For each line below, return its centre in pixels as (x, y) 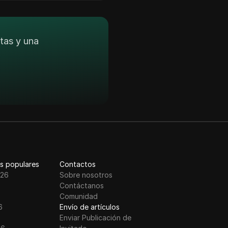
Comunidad (78, 196)
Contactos (77, 164)
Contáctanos (81, 186)
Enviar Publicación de (95, 218)
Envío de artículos (89, 207)
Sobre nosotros (86, 175)
